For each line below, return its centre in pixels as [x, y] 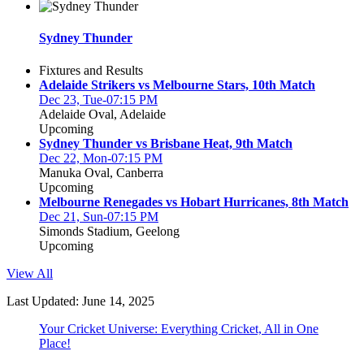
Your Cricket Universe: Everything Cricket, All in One [179, 328]
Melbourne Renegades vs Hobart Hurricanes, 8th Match [194, 201]
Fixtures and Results [91, 70]
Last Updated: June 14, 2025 [80, 301]
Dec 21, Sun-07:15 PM [99, 216]
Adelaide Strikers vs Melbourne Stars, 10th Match [177, 84]
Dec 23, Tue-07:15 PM [98, 99]
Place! [55, 343]
